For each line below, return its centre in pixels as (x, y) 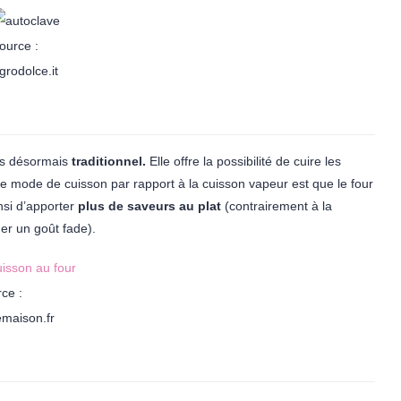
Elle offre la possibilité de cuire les (243, 161)
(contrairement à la (277, 206)
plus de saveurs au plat (149, 206)
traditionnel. (109, 161)
